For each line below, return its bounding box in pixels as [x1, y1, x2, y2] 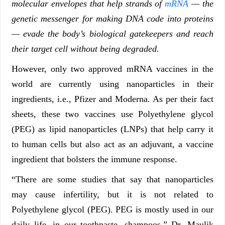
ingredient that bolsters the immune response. [12, 154, 177, 164]
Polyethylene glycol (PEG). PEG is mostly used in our [12, 204, 213, 214]
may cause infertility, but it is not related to [12, 189, 213, 199]
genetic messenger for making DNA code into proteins [12, 13, 213, 24]
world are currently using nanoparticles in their [12, 78, 213, 89]
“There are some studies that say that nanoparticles [12, 174, 213, 184]
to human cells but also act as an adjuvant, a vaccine [12, 139, 213, 149]
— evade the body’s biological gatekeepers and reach [12, 28, 213, 39]
